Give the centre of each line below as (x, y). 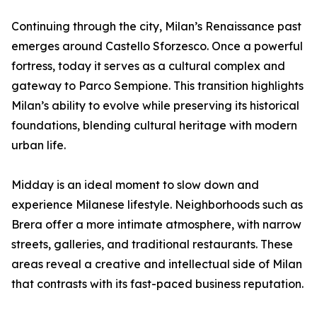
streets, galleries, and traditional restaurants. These (152, 244)
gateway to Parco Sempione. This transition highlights (157, 86)
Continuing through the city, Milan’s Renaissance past (156, 27)
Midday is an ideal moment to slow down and (135, 185)
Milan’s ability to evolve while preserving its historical (155, 106)
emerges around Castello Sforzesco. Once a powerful (157, 46)
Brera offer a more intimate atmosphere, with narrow (156, 225)
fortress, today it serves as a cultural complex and (148, 66)
